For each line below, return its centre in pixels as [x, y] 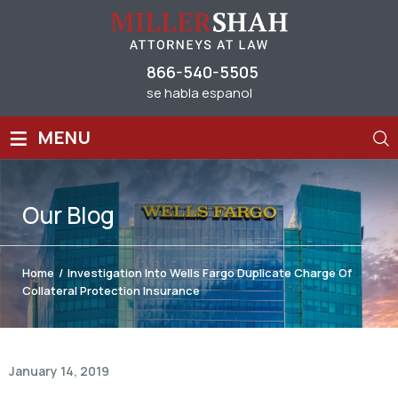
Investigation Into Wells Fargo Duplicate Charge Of [210, 272]
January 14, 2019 [59, 370]
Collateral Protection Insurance [111, 290]
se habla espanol [199, 92]
